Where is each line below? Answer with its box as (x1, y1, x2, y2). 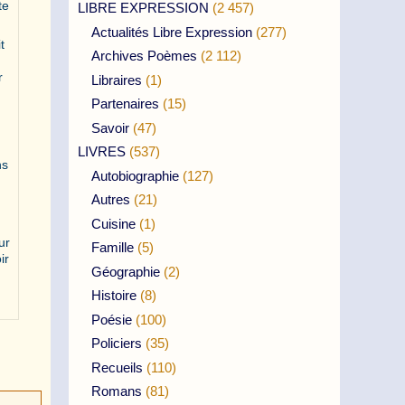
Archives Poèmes (91, 48, 197, 63)
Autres (91, 192, 130, 207)
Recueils (91, 359, 143, 375)
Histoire (91, 287, 137, 303)
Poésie (91, 311, 132, 327)
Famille (91, 240, 134, 255)
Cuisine (91, 215, 136, 231)
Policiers (91, 335, 142, 351)
